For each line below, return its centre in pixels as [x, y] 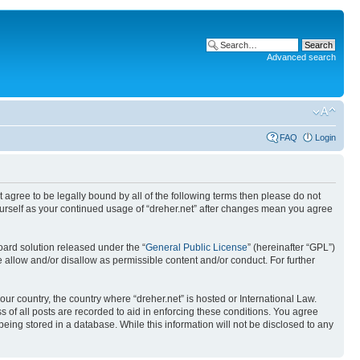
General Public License [196, 247]
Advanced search [301, 57]
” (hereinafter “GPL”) [291, 247]
